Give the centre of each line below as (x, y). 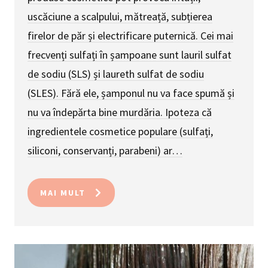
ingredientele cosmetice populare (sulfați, (120, 132)
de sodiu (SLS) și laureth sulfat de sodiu (116, 74)
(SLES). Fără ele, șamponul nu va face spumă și (131, 93)
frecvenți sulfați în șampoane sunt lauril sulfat (130, 55)
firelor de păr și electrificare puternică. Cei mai (130, 36)
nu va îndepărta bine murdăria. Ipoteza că (120, 112)
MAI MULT (63, 193)
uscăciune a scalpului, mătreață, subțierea (120, 17)
